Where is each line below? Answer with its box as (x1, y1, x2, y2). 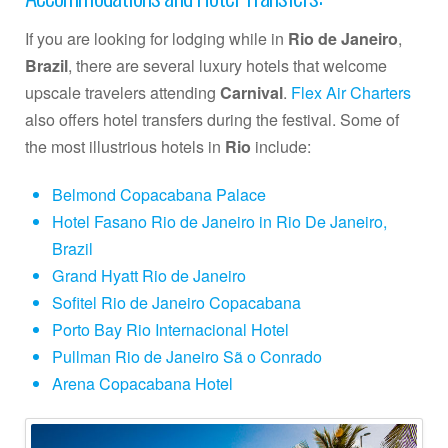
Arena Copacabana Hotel (51, 371, 233, 395)
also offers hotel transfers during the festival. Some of (25, 107, 399, 131)
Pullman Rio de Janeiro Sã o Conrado (51, 344, 322, 368)
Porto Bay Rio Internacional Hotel (51, 317, 289, 341)
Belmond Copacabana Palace (51, 182, 266, 206)
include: (251, 134, 311, 158)
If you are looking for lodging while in (25, 26, 288, 50)
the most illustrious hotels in (25, 134, 225, 158)
